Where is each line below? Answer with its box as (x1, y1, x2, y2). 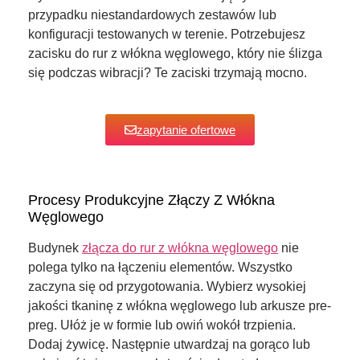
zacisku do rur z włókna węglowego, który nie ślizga (28, 46, 322, 60)
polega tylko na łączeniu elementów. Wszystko (28, 260, 292, 275)
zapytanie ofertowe (137, 123, 235, 137)
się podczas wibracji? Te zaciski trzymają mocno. (28, 65, 307, 80)
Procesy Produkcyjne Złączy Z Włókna (28, 192, 275, 209)
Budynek (28, 241, 82, 256)
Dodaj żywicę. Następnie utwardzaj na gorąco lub (28, 337, 310, 352)
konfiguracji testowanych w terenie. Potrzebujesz (28, 27, 305, 41)
